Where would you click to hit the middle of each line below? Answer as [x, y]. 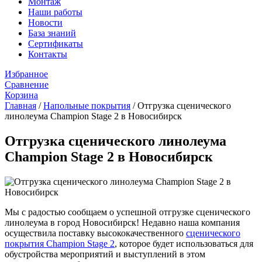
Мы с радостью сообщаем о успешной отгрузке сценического [127, 212]
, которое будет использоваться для [184, 243]
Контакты [48, 54]
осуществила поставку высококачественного [95, 233]
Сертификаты [56, 44]
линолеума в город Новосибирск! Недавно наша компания [122, 222]
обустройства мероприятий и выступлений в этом [105, 254]
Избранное [26, 74]
